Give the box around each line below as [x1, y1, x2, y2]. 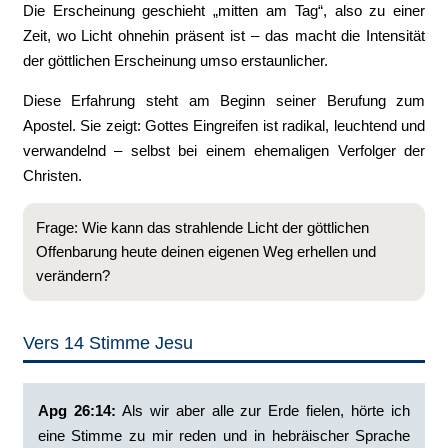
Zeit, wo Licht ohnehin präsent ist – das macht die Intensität [22, 27, 426, 44]
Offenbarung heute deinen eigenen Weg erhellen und [35, 243, 376, 260]
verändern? [35, 267, 110, 284]
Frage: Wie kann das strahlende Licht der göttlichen [35, 219, 369, 236]
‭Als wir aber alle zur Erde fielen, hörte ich [115, 402, 411, 419]
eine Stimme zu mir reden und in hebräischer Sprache [37, 427, 411, 444]
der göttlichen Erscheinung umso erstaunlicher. [22, 52, 328, 69]
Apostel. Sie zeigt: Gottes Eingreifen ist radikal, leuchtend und [22, 117, 426, 134]
